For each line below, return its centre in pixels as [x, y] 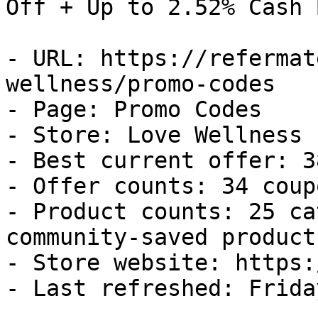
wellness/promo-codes [141, 84]
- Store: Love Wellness [154, 135]
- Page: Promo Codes [134, 109]
